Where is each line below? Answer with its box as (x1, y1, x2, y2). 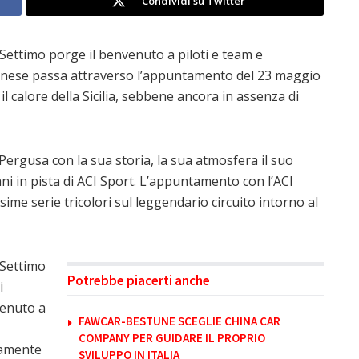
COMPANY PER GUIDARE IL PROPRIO (79, 329, 265, 345)
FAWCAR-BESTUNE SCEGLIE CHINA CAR (79, 313, 280, 329)
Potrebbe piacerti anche (67, 271, 210, 289)
